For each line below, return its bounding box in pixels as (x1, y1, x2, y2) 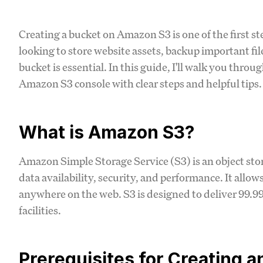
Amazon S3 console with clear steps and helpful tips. (19, 76, 262, 90)
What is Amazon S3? (19, 121, 194, 143)
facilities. (19, 203, 61, 217)
